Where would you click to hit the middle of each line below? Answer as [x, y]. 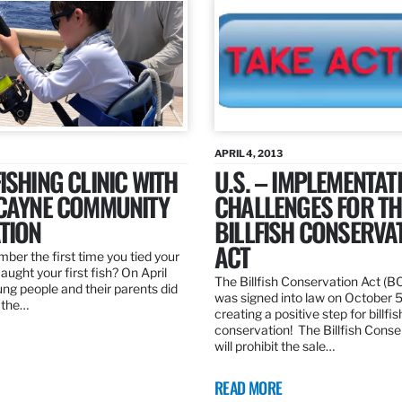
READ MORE [249, 388]
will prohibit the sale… [275, 346]
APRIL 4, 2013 [249, 154]
